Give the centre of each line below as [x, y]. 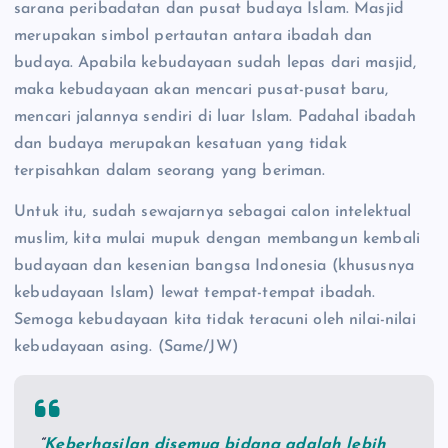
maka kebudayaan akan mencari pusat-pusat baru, [201, 90]
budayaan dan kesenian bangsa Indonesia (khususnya [214, 266]
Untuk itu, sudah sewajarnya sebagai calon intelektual [213, 212]
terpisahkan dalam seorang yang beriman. [170, 171]
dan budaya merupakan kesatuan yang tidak [180, 144]
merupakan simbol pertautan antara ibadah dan [193, 36]
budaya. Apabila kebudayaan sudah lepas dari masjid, [215, 63]
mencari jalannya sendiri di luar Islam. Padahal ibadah [215, 117]
